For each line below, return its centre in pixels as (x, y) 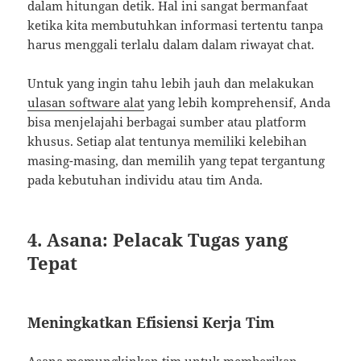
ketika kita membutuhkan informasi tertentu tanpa (176, 25)
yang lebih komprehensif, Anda (238, 103)
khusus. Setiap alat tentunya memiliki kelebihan (168, 141)
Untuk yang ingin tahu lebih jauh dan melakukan (171, 83)
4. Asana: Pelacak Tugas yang (158, 240)
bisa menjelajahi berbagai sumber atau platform (167, 122)
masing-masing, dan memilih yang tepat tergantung (176, 161)
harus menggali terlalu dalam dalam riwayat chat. (171, 45)
